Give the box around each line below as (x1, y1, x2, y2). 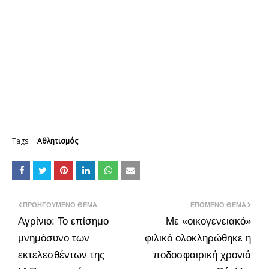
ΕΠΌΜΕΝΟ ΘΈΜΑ (190, 201, 246, 208)
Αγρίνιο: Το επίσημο (18, 215, 109, 227)
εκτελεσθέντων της (18, 249, 104, 261)
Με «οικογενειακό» (166, 215, 251, 227)
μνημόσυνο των (18, 232, 89, 244)
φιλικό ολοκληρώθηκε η (145, 232, 251, 244)
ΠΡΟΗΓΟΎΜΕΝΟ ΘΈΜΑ (23, 201, 97, 208)
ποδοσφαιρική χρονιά (153, 249, 251, 261)
